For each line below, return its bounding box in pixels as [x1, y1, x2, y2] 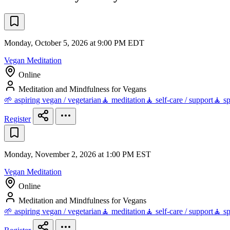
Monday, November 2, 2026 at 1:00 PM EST [4, 150, 151, 159]
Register [4, 114, 31, 124]
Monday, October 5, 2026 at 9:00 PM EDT [4, 39, 144, 48]
